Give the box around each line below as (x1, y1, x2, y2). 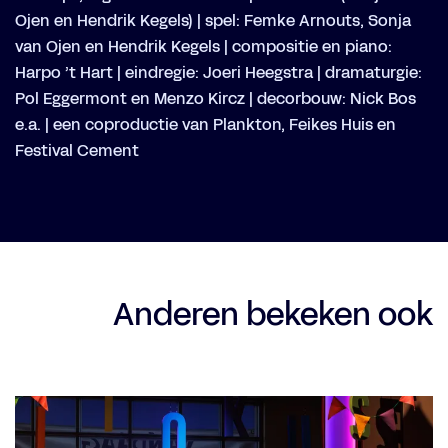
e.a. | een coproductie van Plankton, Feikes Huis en (15, 114, 396, 137)
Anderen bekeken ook (113, 291, 433, 336)
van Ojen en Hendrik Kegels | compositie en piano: (15, 36, 392, 59)
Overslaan (14, 374, 80, 394)
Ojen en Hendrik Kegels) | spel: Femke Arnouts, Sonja (15, 10, 411, 33)
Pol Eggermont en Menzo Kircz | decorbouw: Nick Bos (15, 88, 416, 111)
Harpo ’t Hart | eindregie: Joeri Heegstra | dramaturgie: (15, 62, 422, 85)
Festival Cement (15, 140, 139, 163)
